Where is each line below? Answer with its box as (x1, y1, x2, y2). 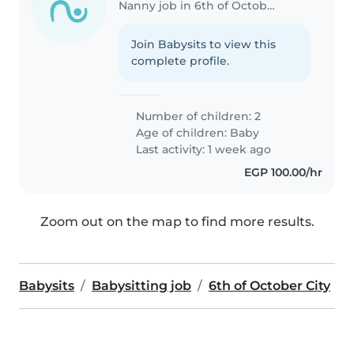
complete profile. (131, 53, 230, 68)
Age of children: (133, 125, 231, 140)
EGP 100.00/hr (243, 164, 322, 179)
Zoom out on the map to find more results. (40, 213, 314, 229)
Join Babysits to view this (131, 36, 277, 51)
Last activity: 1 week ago (133, 141, 272, 156)
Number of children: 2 (133, 108, 262, 123)
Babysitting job (92, 277, 191, 293)
